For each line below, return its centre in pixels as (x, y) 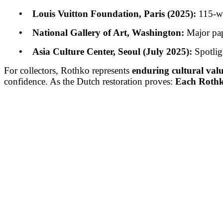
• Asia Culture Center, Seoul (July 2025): (98, 51)
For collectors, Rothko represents (68, 70)
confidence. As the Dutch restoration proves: (90, 81)
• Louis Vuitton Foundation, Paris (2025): (100, 13)
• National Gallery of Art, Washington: (94, 32)
